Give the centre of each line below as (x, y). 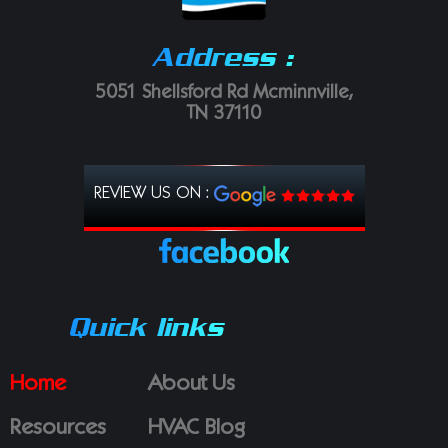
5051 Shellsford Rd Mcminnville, (224, 94)
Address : (221, 57)
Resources (58, 428)
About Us (191, 384)
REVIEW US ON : (153, 194)
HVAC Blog (196, 428)
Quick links (145, 326)
